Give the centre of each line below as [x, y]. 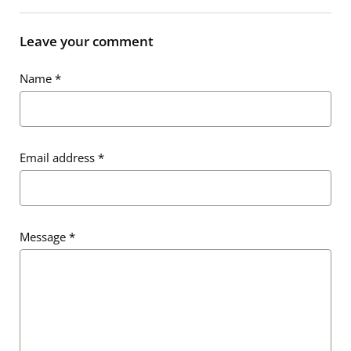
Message [44, 237]
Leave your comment [87, 42]
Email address [59, 158]
